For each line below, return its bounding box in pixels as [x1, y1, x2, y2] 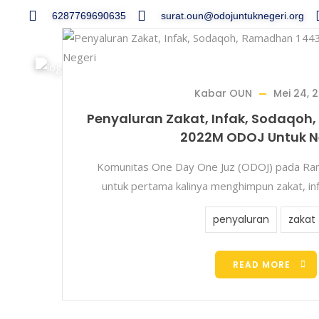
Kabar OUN [194, 86, 252, 100]
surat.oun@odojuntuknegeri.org [161, 10, 304, 21]
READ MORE [233, 258, 291, 271]
